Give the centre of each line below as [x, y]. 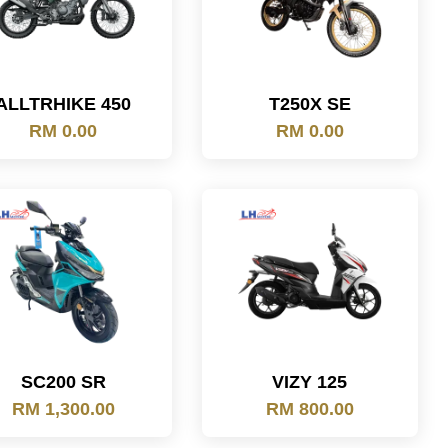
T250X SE [309, 104]
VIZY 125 [310, 382]
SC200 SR [63, 382]
